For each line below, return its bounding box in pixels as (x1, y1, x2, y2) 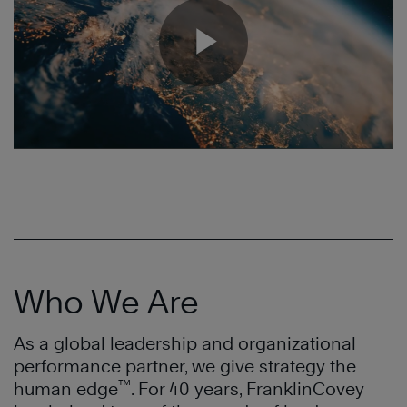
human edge (14, 379, 118, 400)
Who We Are (14, 283, 199, 322)
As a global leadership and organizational (14, 333, 356, 354)
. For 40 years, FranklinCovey (131, 379, 364, 400)
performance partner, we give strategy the (14, 356, 356, 377)
